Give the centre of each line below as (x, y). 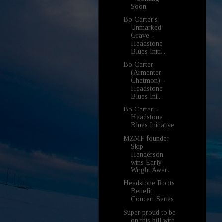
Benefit (141, 191)
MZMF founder (146, 138)
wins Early (146, 162)
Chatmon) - (148, 80)
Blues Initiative (152, 125)
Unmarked (146, 28)
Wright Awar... (151, 170)
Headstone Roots (149, 183)
